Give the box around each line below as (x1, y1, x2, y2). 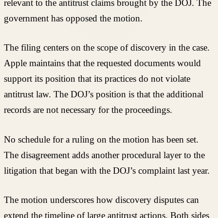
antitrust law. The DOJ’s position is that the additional (4, 89, 203, 100)
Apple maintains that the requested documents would (4, 58, 201, 69)
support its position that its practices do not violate (4, 73, 190, 84)
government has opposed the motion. (4, 13, 143, 23)
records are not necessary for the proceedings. (4, 105, 172, 115)
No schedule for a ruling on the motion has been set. (4, 134, 199, 145)
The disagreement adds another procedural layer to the (4, 149, 205, 160)
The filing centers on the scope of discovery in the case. (4, 42, 210, 53)
